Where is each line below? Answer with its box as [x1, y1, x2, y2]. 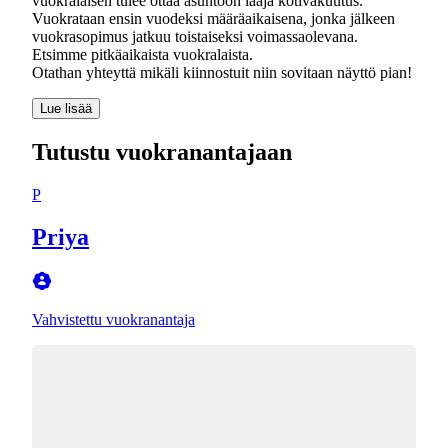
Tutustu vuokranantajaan [32, 138, 292, 165]
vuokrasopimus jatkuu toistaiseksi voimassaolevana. [32, 27, 358, 45]
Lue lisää [40, 100, 92, 116]
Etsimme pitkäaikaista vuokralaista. [32, 45, 253, 63]
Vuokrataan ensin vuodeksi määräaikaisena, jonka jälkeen [32, 9, 395, 27]
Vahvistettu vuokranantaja [32, 310, 195, 328]
